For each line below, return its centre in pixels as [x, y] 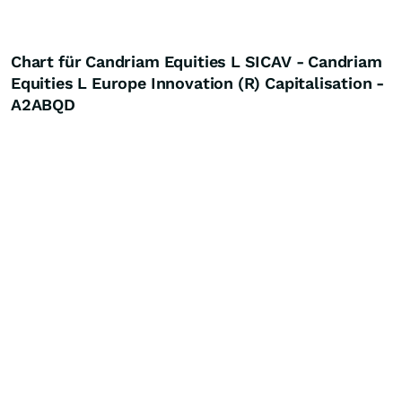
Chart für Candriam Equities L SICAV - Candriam [197, 61]
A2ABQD [43, 105]
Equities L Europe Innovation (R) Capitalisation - [198, 83]
